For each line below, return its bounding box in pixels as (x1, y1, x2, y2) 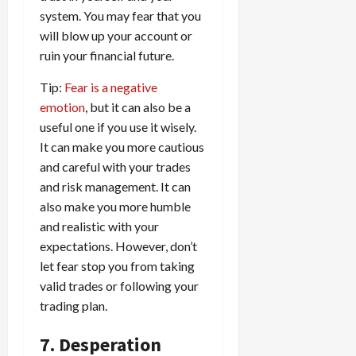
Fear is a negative (64, 79, 157, 95)
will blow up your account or (40, 27, 192, 43)
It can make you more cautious (40, 138, 204, 154)
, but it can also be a (85, 99, 191, 114)
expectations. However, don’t (40, 238, 197, 253)
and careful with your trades (40, 158, 191, 174)
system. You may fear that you (40, 7, 201, 23)
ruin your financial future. (40, 47, 174, 63)
